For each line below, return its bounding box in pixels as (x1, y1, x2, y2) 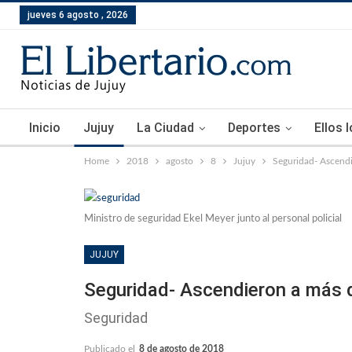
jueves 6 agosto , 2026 (27, 9, 128, 20)
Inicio (29, 120, 60, 135)
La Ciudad (137, 120, 194, 135)
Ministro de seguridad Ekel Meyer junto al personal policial (84, 214, 342, 225)
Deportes (228, 120, 280, 135)
